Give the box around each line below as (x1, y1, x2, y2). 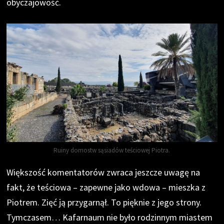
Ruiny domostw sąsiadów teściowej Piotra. (53, 146, 170, 155)
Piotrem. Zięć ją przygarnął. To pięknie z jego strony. (6, 196, 202, 208)
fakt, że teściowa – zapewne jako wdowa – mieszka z (6, 181, 206, 193)
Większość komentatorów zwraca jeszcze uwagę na (6, 166, 200, 178)
